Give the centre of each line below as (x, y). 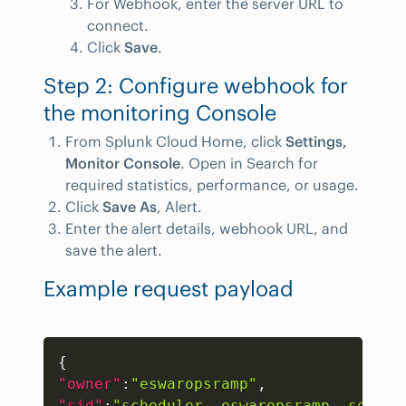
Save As (130, 206)
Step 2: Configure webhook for (196, 85)
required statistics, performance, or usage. (212, 184)
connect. (118, 25)
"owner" (90, 383)
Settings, (316, 141)
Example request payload (169, 288)
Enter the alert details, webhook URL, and (207, 228)
